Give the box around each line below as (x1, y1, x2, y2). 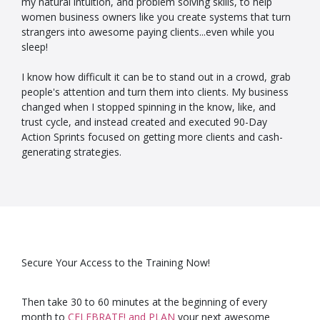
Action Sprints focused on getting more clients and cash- (21, 130, 283, 144)
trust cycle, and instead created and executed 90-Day (21, 115, 267, 129)
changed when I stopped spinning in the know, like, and (21, 100, 276, 114)
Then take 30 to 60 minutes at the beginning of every (21, 295, 267, 309)
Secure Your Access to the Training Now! (21, 256, 210, 270)
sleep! (21, 40, 48, 54)
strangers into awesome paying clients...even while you (21, 25, 274, 39)
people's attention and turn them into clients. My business (21, 85, 289, 99)
